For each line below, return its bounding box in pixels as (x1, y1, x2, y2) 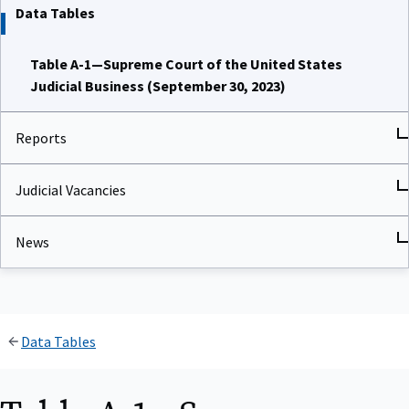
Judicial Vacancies (16, 178, 126, 197)
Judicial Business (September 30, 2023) (30, 74, 286, 93)
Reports (16, 126, 67, 145)
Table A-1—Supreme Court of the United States (30, 52, 342, 71)
